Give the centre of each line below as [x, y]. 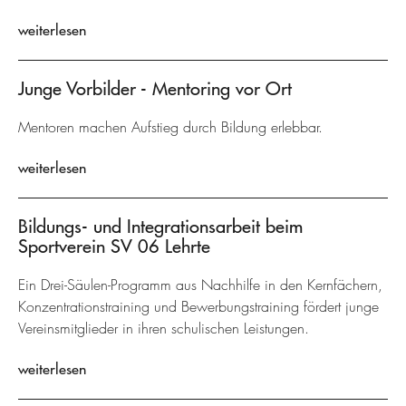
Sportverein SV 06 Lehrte [114, 246]
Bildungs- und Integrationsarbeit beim [160, 226]
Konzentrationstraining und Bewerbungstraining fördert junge [198, 307]
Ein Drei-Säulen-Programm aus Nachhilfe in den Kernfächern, [200, 285]
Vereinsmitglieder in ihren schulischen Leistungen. [164, 329]
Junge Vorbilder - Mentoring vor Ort [155, 88]
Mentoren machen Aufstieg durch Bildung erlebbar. [170, 127]
